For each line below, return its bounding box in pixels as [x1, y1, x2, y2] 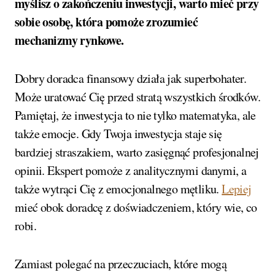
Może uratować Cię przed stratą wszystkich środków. [15, 88, 260, 106]
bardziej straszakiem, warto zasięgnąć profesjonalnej [15, 144, 259, 161]
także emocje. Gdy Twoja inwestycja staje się [15, 125, 222, 142]
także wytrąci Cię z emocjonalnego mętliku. [15, 180, 222, 198]
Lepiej [222, 180, 252, 198]
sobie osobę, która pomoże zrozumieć [15, 13, 198, 31]
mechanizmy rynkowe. [15, 31, 124, 50]
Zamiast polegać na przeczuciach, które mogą [15, 255, 227, 273]
